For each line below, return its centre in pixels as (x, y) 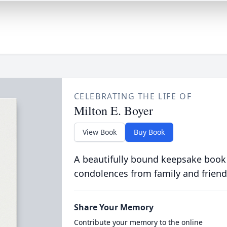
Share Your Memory (113, 207)
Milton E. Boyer (113, 110)
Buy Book (149, 132)
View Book (99, 132)
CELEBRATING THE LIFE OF (133, 96)
